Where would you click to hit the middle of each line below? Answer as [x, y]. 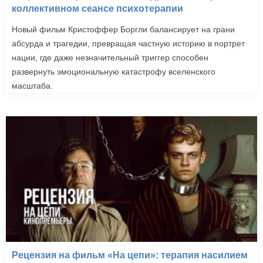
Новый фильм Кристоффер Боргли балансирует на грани [123, 29]
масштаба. [32, 85]
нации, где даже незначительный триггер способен [110, 57]
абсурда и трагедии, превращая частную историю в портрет [128, 43]
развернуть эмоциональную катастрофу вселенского [114, 71]
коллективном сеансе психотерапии [97, 8]
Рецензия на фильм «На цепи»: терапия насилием [130, 255]
